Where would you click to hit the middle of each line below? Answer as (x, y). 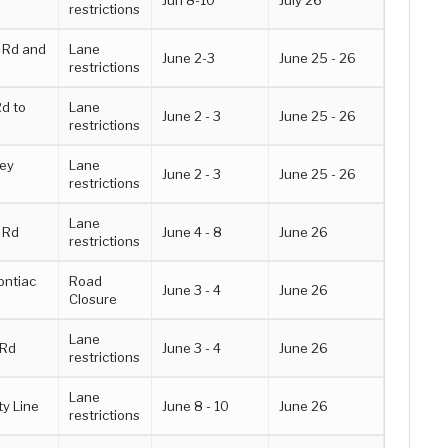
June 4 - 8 (192, 232)
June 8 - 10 (196, 406)
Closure (93, 299)
